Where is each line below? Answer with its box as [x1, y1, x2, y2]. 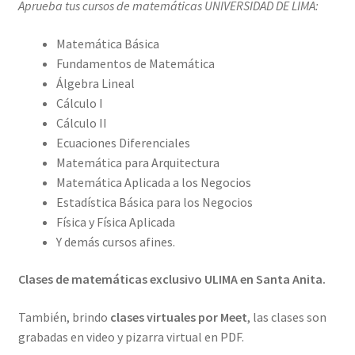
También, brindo [17, 309, 110, 326]
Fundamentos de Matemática [55, 55, 215, 71]
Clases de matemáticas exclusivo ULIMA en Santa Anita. [17, 271, 326, 288]
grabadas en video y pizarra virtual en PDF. [17, 329, 244, 345]
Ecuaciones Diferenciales [55, 134, 190, 151]
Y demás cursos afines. [55, 233, 175, 250]
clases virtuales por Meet [109, 309, 247, 326]
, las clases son [246, 309, 326, 326]
